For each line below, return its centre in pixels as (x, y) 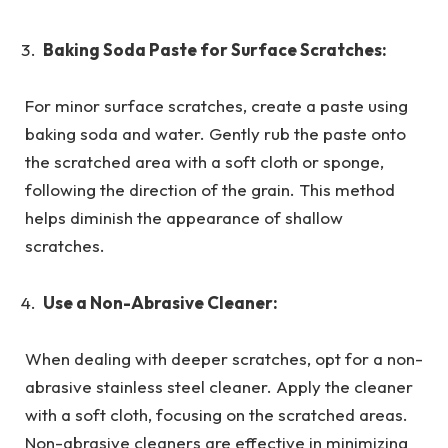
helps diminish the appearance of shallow (184, 218)
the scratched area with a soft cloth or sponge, (204, 162)
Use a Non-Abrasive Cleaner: (160, 302)
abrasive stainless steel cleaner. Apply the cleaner (219, 386)
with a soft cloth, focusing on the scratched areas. (216, 414)
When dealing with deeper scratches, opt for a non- (224, 358)
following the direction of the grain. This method (210, 190)
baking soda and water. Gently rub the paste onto (215, 134)
